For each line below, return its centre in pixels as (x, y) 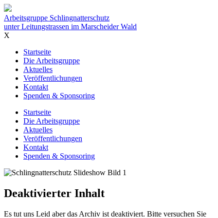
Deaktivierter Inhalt (54, 193)
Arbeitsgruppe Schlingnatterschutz (57, 18)
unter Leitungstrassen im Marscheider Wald (70, 27)
